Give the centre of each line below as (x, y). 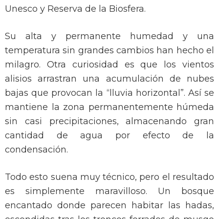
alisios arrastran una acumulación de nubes (109, 79)
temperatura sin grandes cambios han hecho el (109, 51)
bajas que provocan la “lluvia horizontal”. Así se (109, 93)
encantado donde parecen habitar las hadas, (109, 206)
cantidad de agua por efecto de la (109, 136)
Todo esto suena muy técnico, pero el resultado (109, 177)
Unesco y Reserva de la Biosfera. (75, 9)
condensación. (36, 150)
